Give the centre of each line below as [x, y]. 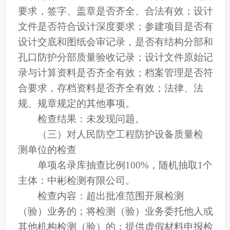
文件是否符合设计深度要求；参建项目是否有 [115, 27]
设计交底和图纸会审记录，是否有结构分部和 [115, 42]
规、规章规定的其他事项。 [76, 104]
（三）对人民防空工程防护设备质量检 [121, 135]
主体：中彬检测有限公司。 [76, 181]
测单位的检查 [47, 150]
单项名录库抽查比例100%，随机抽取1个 [125, 165]
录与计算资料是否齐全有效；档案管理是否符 [115, 73]
